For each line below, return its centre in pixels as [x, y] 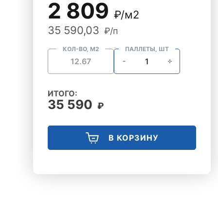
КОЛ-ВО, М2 [81, 49]
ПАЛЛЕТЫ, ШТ [147, 49]
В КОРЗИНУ [133, 138]
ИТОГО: [63, 93]
